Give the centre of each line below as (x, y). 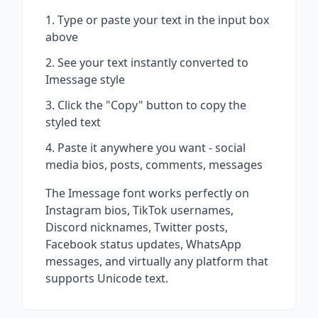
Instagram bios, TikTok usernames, (139, 210)
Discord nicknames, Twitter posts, (137, 227)
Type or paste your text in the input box (163, 20)
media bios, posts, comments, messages (154, 165)
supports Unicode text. (107, 278)
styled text (73, 122)
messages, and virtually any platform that (157, 261)
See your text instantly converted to (153, 62)
